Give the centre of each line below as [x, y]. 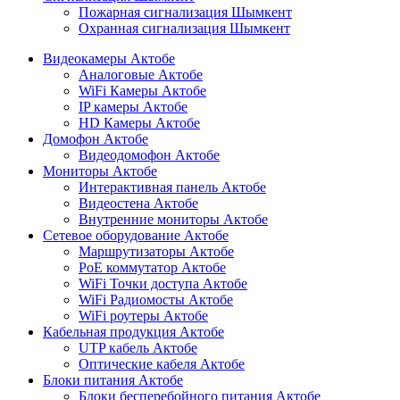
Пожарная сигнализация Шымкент [185, 12]
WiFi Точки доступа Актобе [163, 283]
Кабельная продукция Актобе [133, 331]
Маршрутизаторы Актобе [156, 251]
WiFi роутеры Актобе [143, 315]
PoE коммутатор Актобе [152, 267]
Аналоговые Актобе [141, 74]
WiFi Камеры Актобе [142, 90]
